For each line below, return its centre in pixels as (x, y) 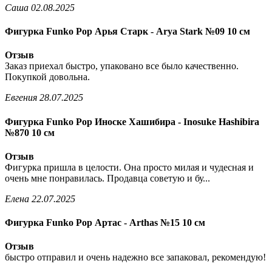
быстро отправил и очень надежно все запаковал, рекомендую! (135, 257)
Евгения (21, 98)
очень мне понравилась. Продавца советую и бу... (107, 178)
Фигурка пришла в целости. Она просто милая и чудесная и (129, 167)
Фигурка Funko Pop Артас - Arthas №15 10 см (105, 223)
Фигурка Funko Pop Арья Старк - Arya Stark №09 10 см (127, 31)
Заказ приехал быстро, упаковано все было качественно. (122, 66)
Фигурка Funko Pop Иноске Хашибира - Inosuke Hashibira (132, 121)
